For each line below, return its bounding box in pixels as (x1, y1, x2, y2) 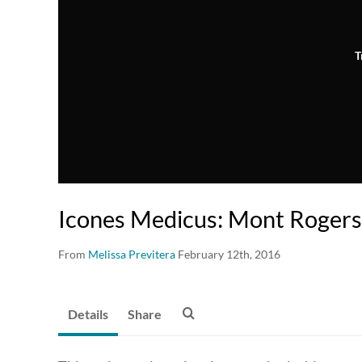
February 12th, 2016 (178, 247, 280, 262)
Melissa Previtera (88, 247, 175, 262)
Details (68, 306, 108, 322)
